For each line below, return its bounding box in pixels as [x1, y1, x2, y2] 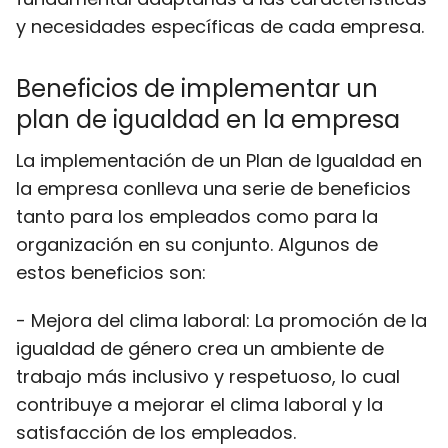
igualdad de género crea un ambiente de [16, 336, 384, 361]
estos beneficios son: [16, 260, 206, 285]
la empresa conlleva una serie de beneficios [16, 176, 411, 201]
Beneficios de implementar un [16, 72, 378, 105]
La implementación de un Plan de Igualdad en [16, 148, 422, 173]
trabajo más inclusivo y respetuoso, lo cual [16, 364, 400, 389]
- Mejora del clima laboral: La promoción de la [16, 308, 427, 333]
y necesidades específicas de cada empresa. [16, 14, 424, 39]
